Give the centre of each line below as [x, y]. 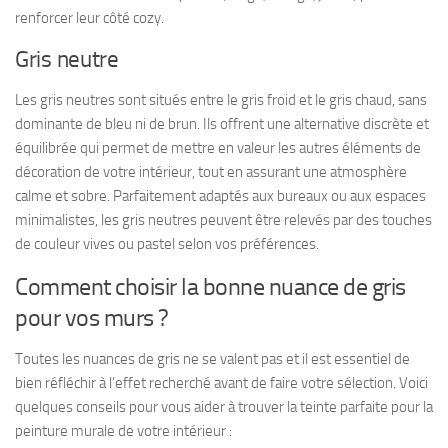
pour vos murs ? [92, 317]
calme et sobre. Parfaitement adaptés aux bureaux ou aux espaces [220, 195]
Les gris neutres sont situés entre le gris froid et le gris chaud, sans [221, 99]
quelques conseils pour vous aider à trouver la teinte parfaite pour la [224, 406]
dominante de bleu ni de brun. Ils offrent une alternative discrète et [222, 123]
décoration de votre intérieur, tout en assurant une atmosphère [211, 171]
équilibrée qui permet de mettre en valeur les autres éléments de [218, 147]
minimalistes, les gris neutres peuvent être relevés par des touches [223, 219]
